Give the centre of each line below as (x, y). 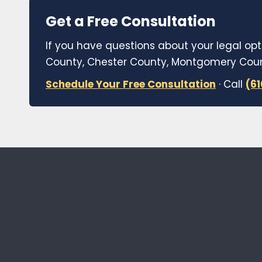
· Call (231, 85)
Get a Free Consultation (131, 22)
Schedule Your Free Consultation (131, 85)
